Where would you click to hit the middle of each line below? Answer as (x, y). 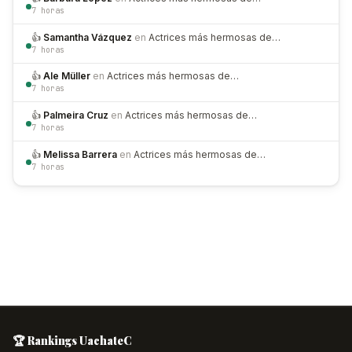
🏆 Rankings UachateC (72, 341)
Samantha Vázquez (88, 37)
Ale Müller (67, 76)
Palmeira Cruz (76, 115)
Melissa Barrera (80, 154)
